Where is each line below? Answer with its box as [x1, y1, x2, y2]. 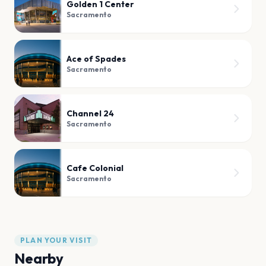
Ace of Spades [66, 53, 126, 65]
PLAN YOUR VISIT [20, 236, 92, 245]
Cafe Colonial [66, 163, 123, 174]
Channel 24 [66, 108, 114, 119]
